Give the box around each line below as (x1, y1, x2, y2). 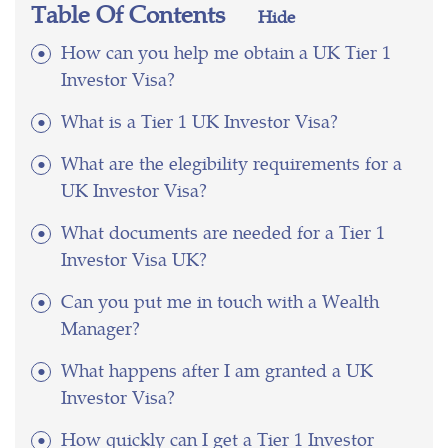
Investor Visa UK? (61, 246, 207, 272)
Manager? (61, 315, 140, 341)
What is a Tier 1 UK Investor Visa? (61, 108, 338, 134)
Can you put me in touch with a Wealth (61, 288, 379, 314)
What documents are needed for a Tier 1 (61, 219, 385, 245)
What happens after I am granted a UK (61, 357, 373, 383)
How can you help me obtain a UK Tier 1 (61, 39, 391, 65)
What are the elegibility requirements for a (61, 150, 402, 176)
